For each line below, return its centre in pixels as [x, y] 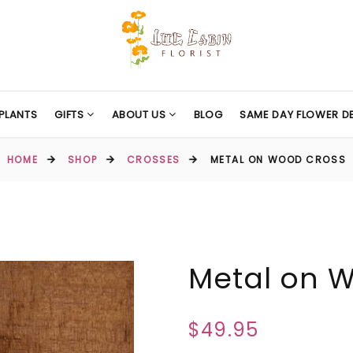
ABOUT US [140, 115]
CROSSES [153, 160]
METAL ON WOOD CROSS [278, 160]
